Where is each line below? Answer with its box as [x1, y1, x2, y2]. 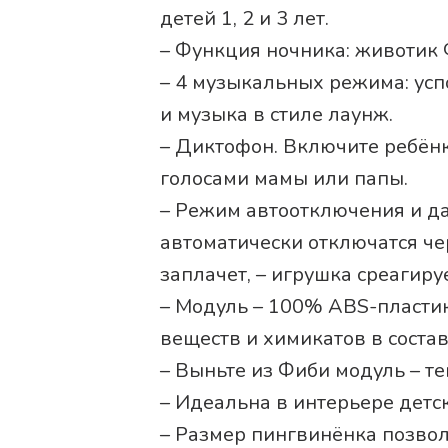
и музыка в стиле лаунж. [160, 100, 393, 128]
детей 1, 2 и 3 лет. [160, 4, 329, 32]
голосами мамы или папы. [160, 164, 408, 192]
